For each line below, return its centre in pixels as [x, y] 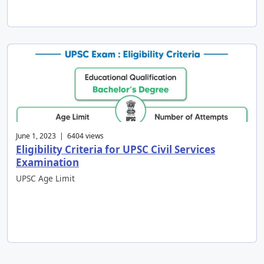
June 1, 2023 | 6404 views [60, 136]
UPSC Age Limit [45, 179]
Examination [47, 163]
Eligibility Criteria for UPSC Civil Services [115, 150]
